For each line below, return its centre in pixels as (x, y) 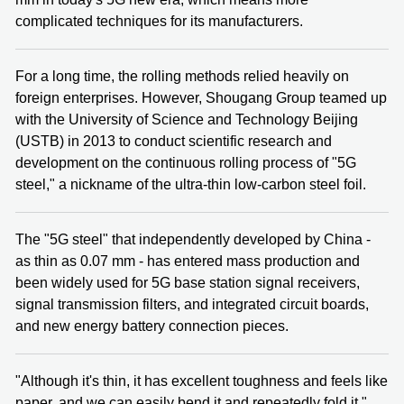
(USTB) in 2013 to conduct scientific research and (174, 141)
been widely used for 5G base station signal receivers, (188, 282)
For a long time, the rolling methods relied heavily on (182, 76)
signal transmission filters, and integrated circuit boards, (192, 304)
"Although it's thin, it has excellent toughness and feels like (202, 381)
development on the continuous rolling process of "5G (186, 162)
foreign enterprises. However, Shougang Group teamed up (201, 97)
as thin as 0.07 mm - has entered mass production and (188, 261)
